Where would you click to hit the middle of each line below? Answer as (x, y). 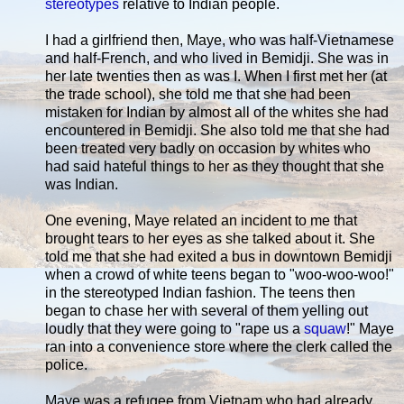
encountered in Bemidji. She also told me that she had (217, 130)
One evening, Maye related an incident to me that (201, 220)
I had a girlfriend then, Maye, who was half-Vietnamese (220, 40)
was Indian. (82, 184)
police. (66, 364)
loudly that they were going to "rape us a (174, 328)
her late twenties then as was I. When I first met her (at (216, 76)
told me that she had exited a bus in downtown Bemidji (219, 256)
